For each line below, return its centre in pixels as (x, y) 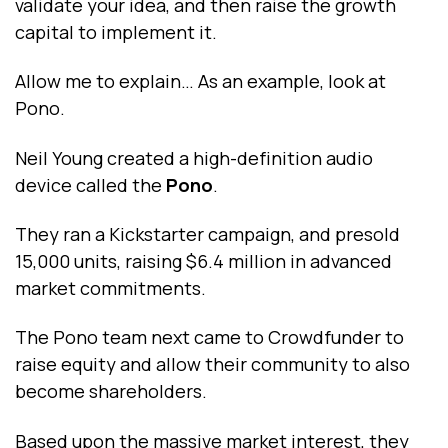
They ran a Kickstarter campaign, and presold (207, 233)
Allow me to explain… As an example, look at (200, 81)
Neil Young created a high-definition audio (194, 157)
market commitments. (110, 287)
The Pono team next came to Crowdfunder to (209, 337)
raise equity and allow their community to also (212, 364)
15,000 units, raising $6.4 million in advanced (203, 260)
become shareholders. (111, 391)
